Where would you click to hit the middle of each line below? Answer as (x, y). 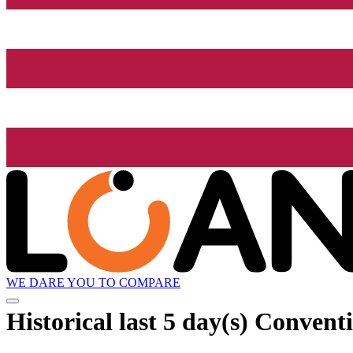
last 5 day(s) (184, 321)
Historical (63, 321)
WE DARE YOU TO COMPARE (93, 283)
